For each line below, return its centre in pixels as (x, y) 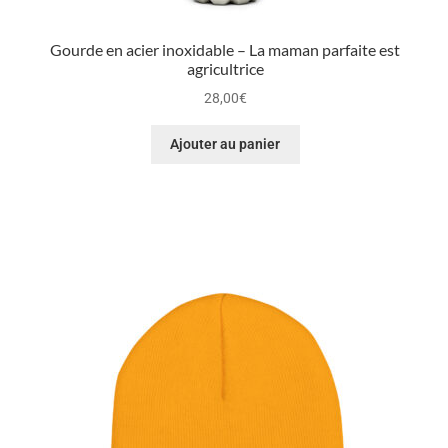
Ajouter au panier (225, 144)
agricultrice (225, 69)
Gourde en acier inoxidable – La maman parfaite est (225, 50)
